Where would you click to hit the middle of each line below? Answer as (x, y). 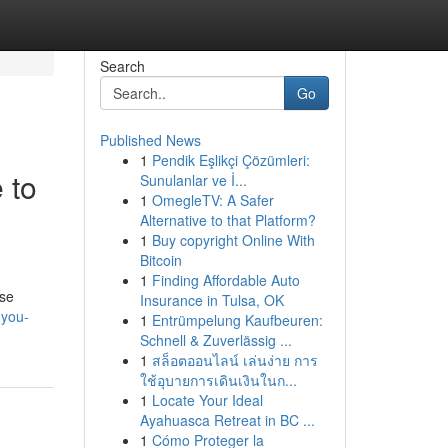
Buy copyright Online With (233, 240)
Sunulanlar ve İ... (193, 180)
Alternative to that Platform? (227, 220)
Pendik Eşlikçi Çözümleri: (230, 160)
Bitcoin (160, 260)
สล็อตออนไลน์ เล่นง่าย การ (234, 360)
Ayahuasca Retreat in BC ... (227, 420)
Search (122, 66)
